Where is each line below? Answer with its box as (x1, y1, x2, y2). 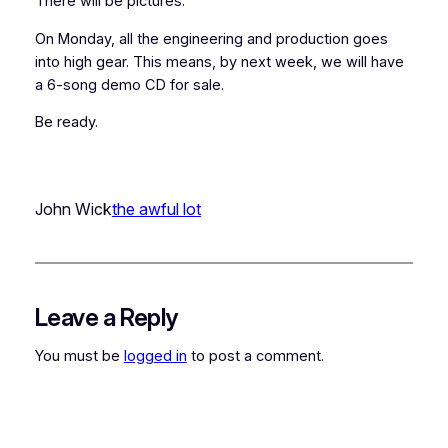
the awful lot (111, 198, 201, 219)
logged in (123, 347, 187, 366)
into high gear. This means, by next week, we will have (34, 52, 404, 71)
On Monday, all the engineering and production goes (34, 29, 388, 48)
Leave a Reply (34, 302, 178, 332)
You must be (34, 347, 124, 366)
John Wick (34, 198, 112, 219)
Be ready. (34, 113, 98, 132)
